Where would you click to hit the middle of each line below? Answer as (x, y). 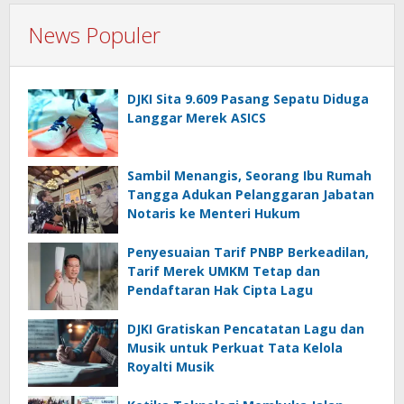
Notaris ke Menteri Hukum (214, 214)
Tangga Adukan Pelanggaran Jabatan (251, 195)
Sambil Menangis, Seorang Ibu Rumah (249, 176)
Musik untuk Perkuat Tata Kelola (235, 348)
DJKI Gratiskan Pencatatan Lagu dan (246, 329)
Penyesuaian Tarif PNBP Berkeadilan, (248, 252)
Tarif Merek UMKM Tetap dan (224, 271)
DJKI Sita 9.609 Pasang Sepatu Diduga (248, 99)
